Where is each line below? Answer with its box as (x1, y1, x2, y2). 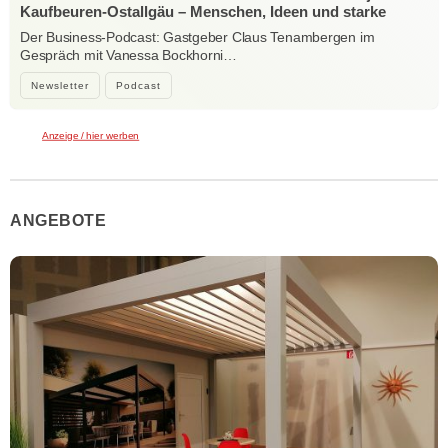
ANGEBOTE (10, 211, 106, 229)
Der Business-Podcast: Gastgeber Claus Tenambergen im (20, 29, 375, 46)
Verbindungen (20, 21, 118, 39)
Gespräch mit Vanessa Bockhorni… (20, 47, 238, 64)
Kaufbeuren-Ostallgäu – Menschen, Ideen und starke (20, 3, 386, 21)
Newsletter (31, 80, 89, 92)
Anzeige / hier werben (42, 129, 140, 142)
